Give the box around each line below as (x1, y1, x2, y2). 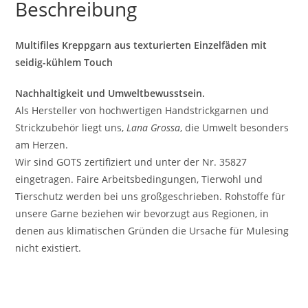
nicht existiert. (15, 241, 82, 254)
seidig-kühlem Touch (15, 55, 113, 69)
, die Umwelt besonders (180, 120, 289, 134)
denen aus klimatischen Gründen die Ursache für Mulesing (15, 223, 289, 237)
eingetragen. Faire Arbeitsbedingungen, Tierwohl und (15, 172, 263, 186)
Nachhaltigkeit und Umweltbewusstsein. (15, 86, 206, 100)
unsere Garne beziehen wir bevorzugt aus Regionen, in (15, 206, 269, 220)
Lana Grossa (126, 120, 181, 134)
